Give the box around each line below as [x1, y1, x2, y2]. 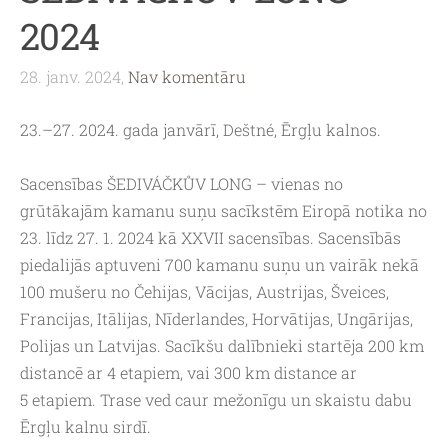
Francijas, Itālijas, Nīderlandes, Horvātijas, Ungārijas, [20, 307, 413, 329]
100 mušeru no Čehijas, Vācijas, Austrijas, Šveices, [20, 280, 389, 302]
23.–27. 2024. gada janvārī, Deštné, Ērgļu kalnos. [20, 118, 381, 140]
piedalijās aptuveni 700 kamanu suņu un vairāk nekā [20, 253, 419, 275]
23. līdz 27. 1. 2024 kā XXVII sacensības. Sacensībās [20, 226, 401, 248]
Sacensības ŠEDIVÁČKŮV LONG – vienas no [20, 172, 343, 194]
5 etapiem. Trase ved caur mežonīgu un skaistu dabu [20, 388, 412, 410]
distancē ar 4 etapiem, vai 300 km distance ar [20, 361, 357, 383]
